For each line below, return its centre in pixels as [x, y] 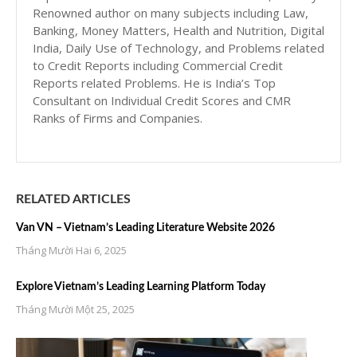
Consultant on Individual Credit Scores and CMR [162, 100]
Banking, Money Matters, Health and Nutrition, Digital [178, 30]
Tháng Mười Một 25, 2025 [75, 309]
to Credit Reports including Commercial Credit [158, 65]
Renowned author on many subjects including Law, [171, 13]
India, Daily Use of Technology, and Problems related [178, 48]
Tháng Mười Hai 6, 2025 [71, 250]
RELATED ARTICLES [73, 199]
